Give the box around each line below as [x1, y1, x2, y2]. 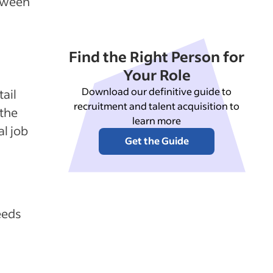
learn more [132, 113, 182, 127]
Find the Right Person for [69, 46, 245, 66]
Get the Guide [124, 133, 189, 147]
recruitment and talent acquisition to [74, 99, 240, 112]
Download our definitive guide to [82, 84, 232, 97]
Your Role [122, 65, 191, 84]
